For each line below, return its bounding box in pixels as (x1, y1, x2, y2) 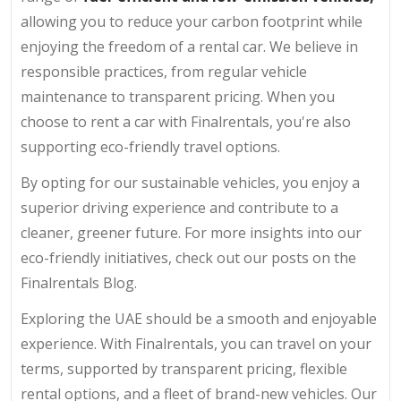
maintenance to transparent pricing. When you (21, 86, 335, 107)
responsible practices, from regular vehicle (21, 61, 307, 81)
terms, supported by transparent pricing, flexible (21, 358, 347, 379)
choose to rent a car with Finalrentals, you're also (21, 111, 351, 132)
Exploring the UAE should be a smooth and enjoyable (21, 308, 377, 328)
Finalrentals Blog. (21, 272, 137, 293)
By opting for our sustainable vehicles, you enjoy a (21, 172, 360, 192)
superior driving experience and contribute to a (21, 197, 338, 218)
